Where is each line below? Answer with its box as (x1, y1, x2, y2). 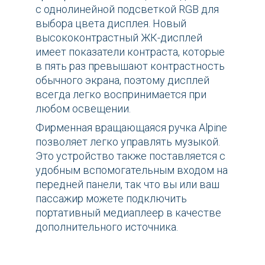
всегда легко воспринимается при (35, 88, 206, 101)
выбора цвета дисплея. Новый (35, 17, 186, 30)
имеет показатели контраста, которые (35, 46, 225, 59)
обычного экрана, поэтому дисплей (35, 74, 209, 87)
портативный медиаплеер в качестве (35, 206, 221, 219)
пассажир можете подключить (35, 192, 187, 205)
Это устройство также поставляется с (35, 150, 225, 163)
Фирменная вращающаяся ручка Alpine (35, 121, 227, 134)
